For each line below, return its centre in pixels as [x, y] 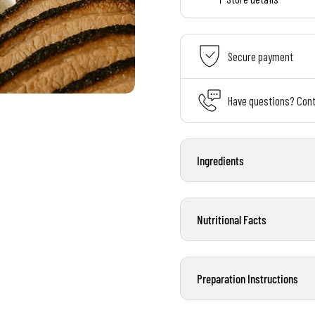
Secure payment [261, 56]
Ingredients [220, 160]
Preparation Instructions [247, 278]
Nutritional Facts [231, 219]
